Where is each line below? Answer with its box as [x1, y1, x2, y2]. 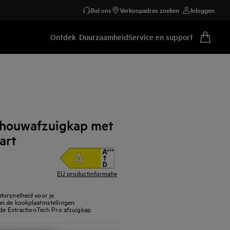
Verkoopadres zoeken [120, 5, 179, 15]
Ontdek [50, 31, 76, 42]
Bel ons [91, 5, 111, 15]
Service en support [128, 31, 193, 42]
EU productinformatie [57, 168, 117, 178]
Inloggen [190, 5, 215, 15]
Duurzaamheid [79, 31, 128, 42]
